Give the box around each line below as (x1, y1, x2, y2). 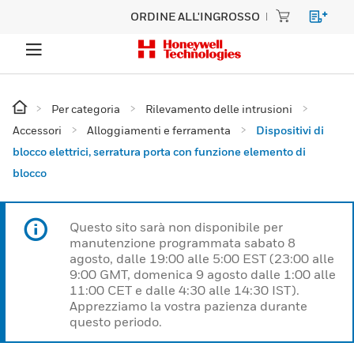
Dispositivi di (256, 123, 324, 137)
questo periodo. (70, 314, 162, 330)
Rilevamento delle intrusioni (145, 102, 292, 115)
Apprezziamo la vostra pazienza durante (70, 298, 307, 314)
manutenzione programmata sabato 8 (70, 235, 296, 250)
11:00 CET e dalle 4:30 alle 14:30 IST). (70, 282, 299, 298)
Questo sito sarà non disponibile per (70, 219, 283, 235)
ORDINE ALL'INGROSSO (130, 9, 260, 23)
